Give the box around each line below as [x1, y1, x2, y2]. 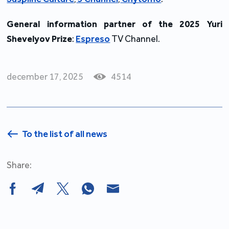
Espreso [76, 33, 110, 44]
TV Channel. [110, 33, 161, 44]
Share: [7, 159, 32, 171]
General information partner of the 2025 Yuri [7, 18, 222, 30]
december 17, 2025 [7, 71, 84, 82]
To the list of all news [22, 128, 108, 140]
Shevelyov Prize [7, 33, 73, 44]
